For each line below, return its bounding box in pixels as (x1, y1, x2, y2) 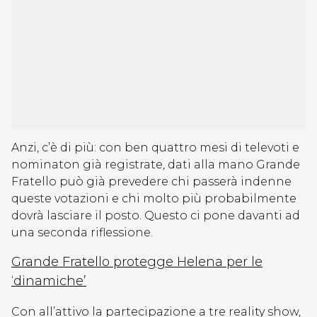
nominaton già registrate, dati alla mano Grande (11, 158, 300, 171)
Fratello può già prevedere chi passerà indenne (11, 175, 292, 188)
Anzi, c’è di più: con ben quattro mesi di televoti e (11, 141, 299, 154)
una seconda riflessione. (11, 226, 153, 239)
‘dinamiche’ (11, 273, 86, 289)
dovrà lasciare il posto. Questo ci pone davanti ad (11, 209, 300, 222)
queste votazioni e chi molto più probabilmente (11, 192, 296, 205)
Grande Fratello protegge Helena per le (11, 254, 263, 270)
